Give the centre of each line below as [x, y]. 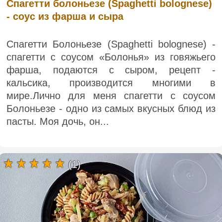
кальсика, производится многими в [111, 83]
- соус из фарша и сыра [65, 16]
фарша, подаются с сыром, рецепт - [111, 70]
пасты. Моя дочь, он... [58, 121]
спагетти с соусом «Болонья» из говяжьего [111, 57]
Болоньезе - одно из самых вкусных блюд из [111, 108]
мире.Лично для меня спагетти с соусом [111, 95]
